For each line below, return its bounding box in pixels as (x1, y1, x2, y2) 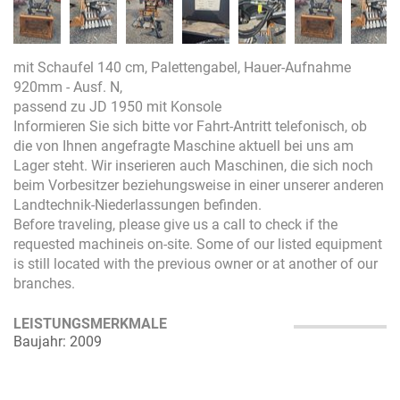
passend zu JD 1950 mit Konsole (13, 97, 221, 115)
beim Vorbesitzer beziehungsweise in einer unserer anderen (13, 176, 384, 194)
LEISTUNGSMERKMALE (13, 314, 167, 332)
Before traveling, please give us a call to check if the (13, 215, 337, 233)
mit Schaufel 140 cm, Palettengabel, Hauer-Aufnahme (13, 58, 351, 76)
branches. (13, 274, 79, 292)
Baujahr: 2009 (13, 332, 102, 350)
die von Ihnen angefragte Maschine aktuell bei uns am (13, 137, 354, 154)
